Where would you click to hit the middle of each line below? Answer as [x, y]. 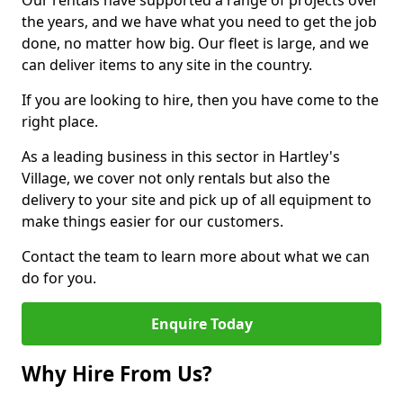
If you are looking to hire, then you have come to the [200, 100]
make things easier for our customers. [152, 221]
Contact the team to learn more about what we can [196, 256]
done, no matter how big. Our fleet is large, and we [195, 43]
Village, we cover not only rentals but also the [176, 178]
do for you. [59, 278]
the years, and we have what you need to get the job [199, 22]
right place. [60, 121]
